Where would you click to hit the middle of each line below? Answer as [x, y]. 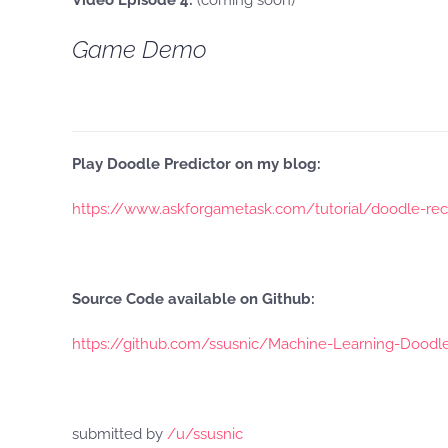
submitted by [119, 434]
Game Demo [139, 49]
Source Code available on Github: [193, 299]
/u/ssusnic [205, 434]
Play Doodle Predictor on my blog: [196, 164]
